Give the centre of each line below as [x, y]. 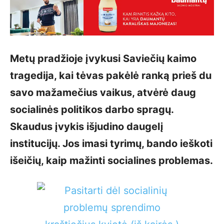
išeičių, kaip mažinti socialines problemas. [111, 160]
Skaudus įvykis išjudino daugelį [87, 126]
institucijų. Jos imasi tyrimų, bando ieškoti [111, 143]
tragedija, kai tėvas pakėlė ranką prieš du [111, 75]
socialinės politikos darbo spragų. [92, 109]
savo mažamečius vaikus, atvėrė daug [103, 92]
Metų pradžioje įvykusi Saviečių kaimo [103, 58]
